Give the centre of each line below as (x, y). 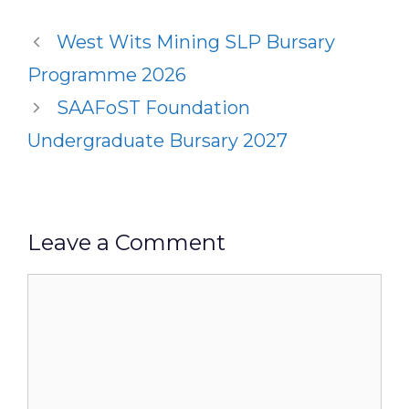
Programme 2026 (107, 75)
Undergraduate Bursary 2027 (157, 141)
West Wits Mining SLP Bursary (196, 42)
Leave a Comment (126, 242)
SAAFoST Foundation (153, 108)
